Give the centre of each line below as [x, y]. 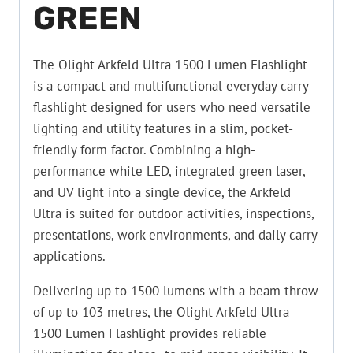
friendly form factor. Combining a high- [144, 149]
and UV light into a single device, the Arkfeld [162, 192]
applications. [69, 256]
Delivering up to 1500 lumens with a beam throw [176, 290]
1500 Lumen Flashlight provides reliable [150, 333]
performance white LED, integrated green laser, [169, 171]
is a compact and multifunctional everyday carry [171, 85]
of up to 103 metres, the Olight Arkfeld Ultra [161, 312]
